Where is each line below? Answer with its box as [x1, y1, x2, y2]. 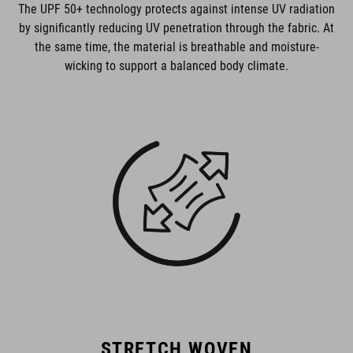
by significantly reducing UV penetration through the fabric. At [19, 20, 334, 35]
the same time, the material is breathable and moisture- [34, 39, 319, 54]
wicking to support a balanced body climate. [65, 58, 288, 73]
